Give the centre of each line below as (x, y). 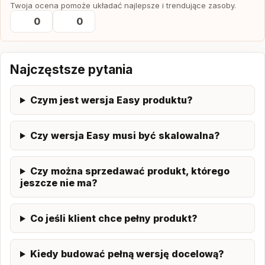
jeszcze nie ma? (59, 183)
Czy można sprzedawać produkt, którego (130, 171)
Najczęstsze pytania (71, 70)
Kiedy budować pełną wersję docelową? (127, 254)
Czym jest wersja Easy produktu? (111, 100)
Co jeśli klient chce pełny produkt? (114, 218)
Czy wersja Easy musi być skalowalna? (125, 135)
